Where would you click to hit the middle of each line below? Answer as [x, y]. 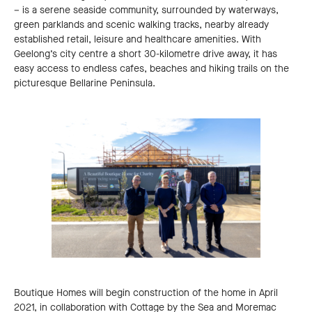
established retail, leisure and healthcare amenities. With [138, 40]
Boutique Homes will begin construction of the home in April [146, 293]
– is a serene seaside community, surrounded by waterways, [146, 10]
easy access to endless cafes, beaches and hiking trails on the [151, 69]
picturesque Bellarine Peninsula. [85, 84]
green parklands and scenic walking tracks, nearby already [141, 25]
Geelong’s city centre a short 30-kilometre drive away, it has [146, 54]
